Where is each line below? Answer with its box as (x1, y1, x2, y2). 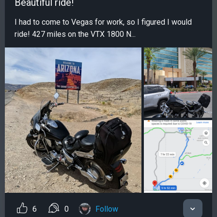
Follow (95, 204, 118, 214)
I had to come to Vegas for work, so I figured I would (15, 17, 192, 27)
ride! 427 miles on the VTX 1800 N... (15, 30, 136, 39)
